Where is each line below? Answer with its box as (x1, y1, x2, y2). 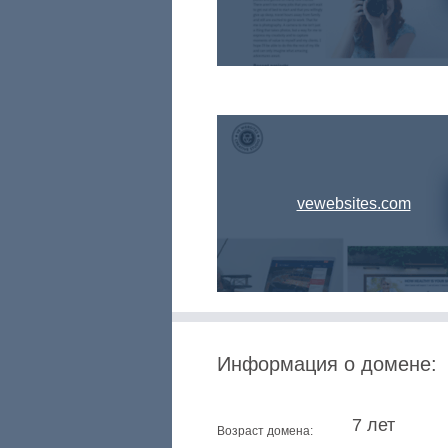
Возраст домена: (217, 424, 313, 438)
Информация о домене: (217, 353, 437, 375)
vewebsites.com (296, 195, 411, 212)
